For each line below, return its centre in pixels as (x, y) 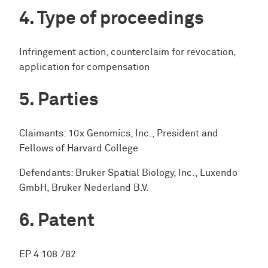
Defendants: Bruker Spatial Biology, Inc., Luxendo (128, 173)
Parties (68, 100)
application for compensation (84, 67)
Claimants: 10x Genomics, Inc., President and (119, 133)
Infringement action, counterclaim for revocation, (127, 52)
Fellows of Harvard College (79, 148)
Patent (66, 221)
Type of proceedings (121, 19)
